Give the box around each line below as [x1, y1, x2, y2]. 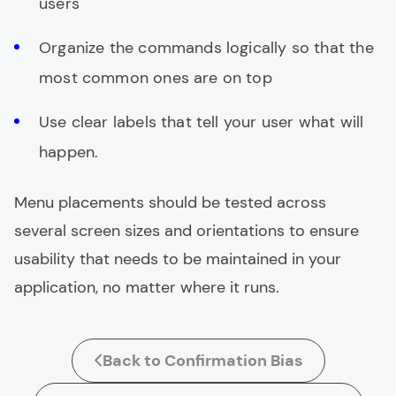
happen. [39, 141, 99, 163]
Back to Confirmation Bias [102, 349, 303, 371]
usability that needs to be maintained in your [14, 247, 341, 270]
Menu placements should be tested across [14, 191, 326, 213]
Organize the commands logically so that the [39, 36, 374, 58]
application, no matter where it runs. [14, 276, 279, 298]
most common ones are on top [39, 66, 272, 88]
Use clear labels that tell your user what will [39, 110, 364, 133]
